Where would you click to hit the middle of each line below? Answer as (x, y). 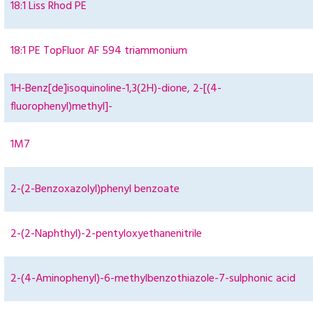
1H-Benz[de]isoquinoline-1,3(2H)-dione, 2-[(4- (116, 89)
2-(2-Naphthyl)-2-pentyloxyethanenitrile (106, 234)
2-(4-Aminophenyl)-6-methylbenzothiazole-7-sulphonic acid (153, 279)
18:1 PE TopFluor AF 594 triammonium (99, 51)
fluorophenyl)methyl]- (61, 107)
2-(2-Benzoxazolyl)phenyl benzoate (95, 190)
